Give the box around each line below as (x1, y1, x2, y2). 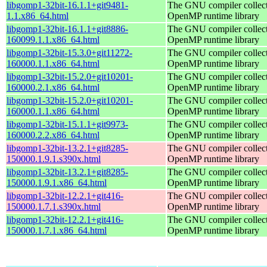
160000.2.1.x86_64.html (7, 82, 100, 92)
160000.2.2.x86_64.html (7, 129, 100, 140)
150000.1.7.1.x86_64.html (7, 225, 107, 235)
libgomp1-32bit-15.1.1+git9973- (7, 119, 128, 129)
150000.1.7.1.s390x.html (7, 201, 101, 212)
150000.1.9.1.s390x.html (7, 153, 101, 164)
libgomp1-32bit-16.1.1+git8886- (7, 23, 128, 34)
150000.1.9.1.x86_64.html (7, 177, 107, 188)
